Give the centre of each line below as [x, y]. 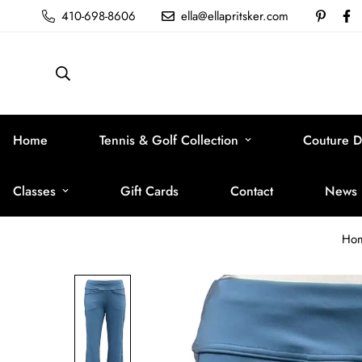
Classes [34, 191]
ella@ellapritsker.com [235, 16]
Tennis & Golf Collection [169, 140]
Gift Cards [149, 191]
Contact [252, 191]
